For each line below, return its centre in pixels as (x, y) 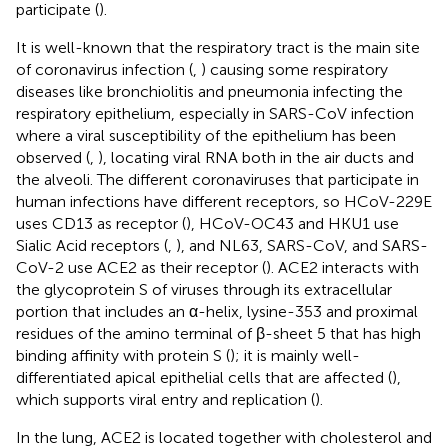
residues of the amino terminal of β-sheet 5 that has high (218, 333)
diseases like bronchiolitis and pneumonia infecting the (209, 91)
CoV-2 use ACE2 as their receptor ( (141, 267)
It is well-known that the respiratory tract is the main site (218, 47)
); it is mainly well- (295, 355)
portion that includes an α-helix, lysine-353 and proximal (217, 311)
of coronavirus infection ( (104, 69)
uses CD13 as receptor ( (101, 223)
